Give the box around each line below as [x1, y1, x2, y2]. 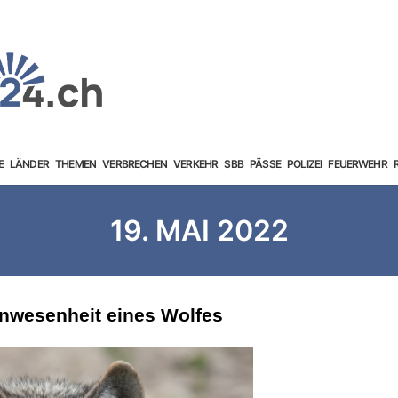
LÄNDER [9, 156, 49, 171]
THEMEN [55, 156, 97, 171]
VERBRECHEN [102, 156, 167, 171]
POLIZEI [287, 156, 322, 171]
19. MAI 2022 [109, 213, 289, 248]
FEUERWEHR [328, 156, 387, 171]
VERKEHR [173, 156, 219, 171]
